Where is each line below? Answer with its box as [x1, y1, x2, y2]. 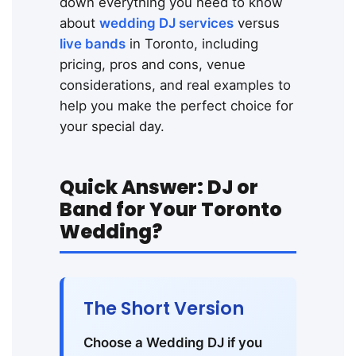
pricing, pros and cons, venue [60, 56, 246, 73]
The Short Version [83, 296, 244, 322]
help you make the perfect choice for [60, 98, 293, 114]
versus [234, 15, 280, 32]
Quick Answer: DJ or [60, 174, 258, 201]
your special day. [60, 118, 164, 135]
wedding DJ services [99, 15, 234, 32]
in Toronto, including [126, 36, 258, 52]
